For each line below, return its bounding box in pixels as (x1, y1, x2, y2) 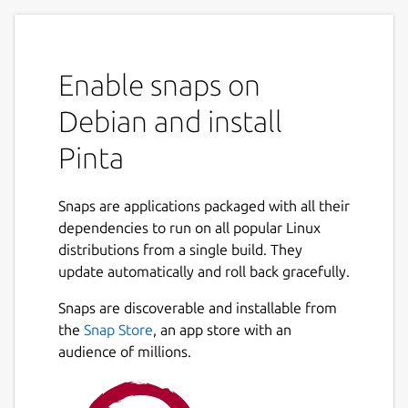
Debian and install (58, 104, 282, 138)
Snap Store (84, 321, 153, 338)
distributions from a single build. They (58, 240, 302, 258)
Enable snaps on (58, 67, 260, 101)
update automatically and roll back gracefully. (58, 262, 350, 280)
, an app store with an (153, 321, 291, 338)
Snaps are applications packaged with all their (58, 197, 350, 214)
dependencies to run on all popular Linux (58, 219, 321, 236)
